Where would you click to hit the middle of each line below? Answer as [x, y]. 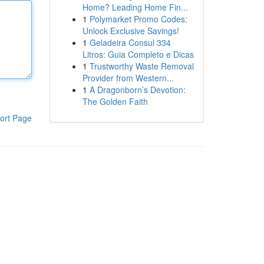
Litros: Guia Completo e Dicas [138, 54]
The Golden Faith [115, 101]
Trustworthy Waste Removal [141, 66]
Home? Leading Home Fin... [135, 7]
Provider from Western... [128, 78]
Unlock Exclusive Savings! [131, 31]
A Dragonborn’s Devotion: [137, 90]
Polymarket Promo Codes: [138, 19]
